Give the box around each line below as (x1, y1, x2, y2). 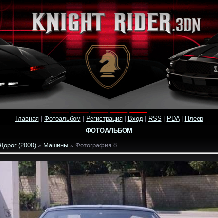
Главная (15, 115, 39, 122)
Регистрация (86, 115, 123, 122)
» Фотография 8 (68, 142, 117, 149)
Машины (43, 142, 68, 149)
